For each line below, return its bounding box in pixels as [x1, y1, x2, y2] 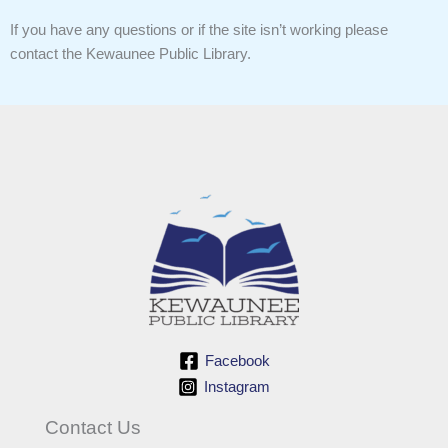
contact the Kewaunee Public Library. [10, 45, 251, 62]
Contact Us [45, 416, 141, 438]
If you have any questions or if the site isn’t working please [10, 21, 388, 38]
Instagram [204, 378, 270, 395]
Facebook [204, 352, 270, 369]
